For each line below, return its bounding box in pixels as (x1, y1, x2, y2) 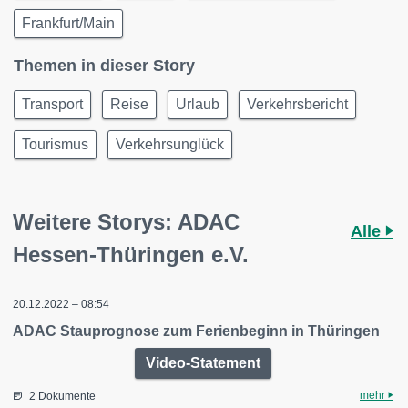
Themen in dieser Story (14, 56, 195, 76)
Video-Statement (146, 355, 260, 372)
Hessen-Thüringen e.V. (13, 242, 249, 268)
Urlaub (176, 97, 219, 113)
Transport (22, 97, 83, 113)
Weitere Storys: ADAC (13, 209, 240, 235)
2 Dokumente (29, 390, 96, 403)
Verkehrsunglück (116, 137, 224, 153)
